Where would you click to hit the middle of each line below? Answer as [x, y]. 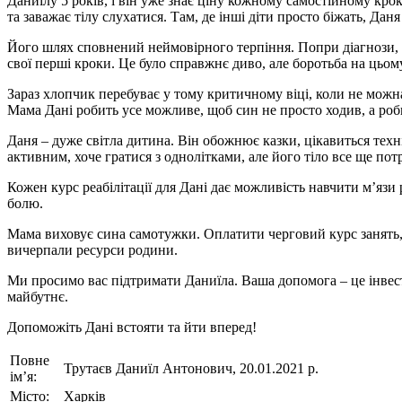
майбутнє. [38, 296]
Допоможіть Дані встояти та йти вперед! [132, 327]
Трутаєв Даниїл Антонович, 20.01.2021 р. [191, 368]
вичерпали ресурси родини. [92, 249]
